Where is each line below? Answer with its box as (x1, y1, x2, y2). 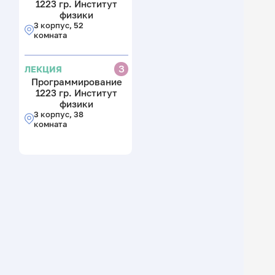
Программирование (31, 76, 122, 87)
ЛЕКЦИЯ (25, 63, 63, 74)
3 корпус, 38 (33, 109, 83, 119)
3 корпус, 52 (33, 20, 83, 30)
